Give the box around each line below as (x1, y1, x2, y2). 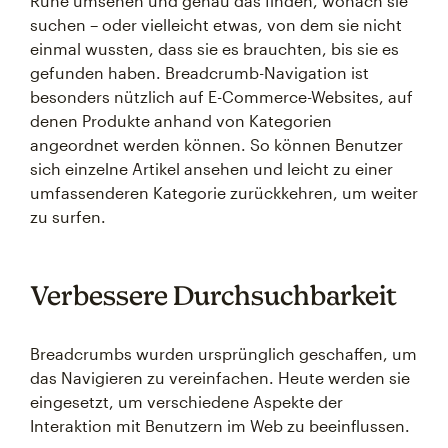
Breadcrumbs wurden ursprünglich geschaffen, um (30, 344, 417, 363)
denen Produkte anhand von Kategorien (30, 111, 332, 130)
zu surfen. (30, 207, 106, 226)
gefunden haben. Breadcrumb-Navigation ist (30, 63, 369, 82)
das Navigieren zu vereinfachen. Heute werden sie (30, 368, 410, 387)
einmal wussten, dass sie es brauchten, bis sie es (30, 39, 399, 58)
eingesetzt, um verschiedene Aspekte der (30, 392, 343, 411)
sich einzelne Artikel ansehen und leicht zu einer (30, 159, 393, 178)
